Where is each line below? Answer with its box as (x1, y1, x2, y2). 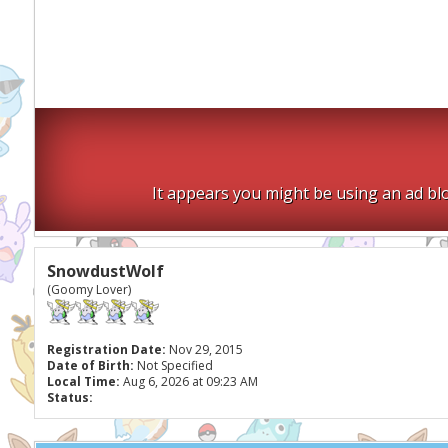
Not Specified (133, 357, 216, 374)
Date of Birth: (46, 357, 134, 374)
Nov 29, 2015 (165, 341, 243, 358)
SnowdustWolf (46, 260, 164, 282)
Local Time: (46, 373, 120, 390)
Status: (46, 389, 93, 406)
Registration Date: (46, 341, 166, 358)
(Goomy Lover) (46, 281, 131, 298)
